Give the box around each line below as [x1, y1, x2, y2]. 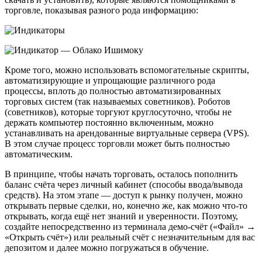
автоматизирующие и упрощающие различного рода [5, 75, 215, 86]
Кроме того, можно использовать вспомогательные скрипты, [5, 65, 249, 75]
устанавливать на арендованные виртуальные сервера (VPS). [5, 128, 249, 139]
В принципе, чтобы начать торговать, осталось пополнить [5, 169, 237, 180]
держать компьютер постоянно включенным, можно [5, 118, 213, 128]
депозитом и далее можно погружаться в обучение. [5, 243, 209, 253]
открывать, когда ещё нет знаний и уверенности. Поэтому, [5, 211, 238, 222]
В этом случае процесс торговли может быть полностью [5, 139, 230, 149]
